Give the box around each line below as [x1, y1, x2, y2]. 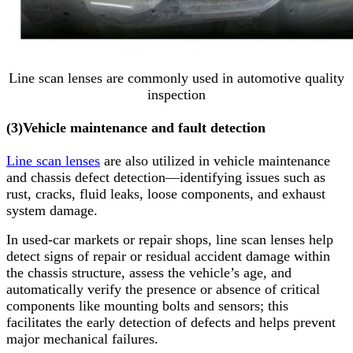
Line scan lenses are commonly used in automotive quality [9, 69, 344, 86]
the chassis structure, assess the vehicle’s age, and [6, 265, 292, 281]
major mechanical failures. [6, 331, 158, 347]
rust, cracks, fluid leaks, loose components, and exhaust [6, 186, 325, 203]
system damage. [6, 203, 98, 219]
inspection [147, 86, 206, 102]
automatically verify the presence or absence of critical [6, 281, 320, 298]
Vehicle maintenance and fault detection [23, 120, 266, 136]
